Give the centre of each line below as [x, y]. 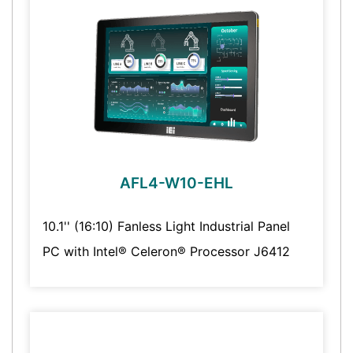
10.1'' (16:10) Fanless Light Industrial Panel [166, 227]
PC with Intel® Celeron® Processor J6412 [166, 252]
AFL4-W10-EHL [176, 184]
